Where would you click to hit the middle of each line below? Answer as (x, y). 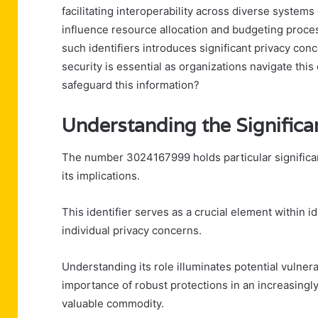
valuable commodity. (113, 303)
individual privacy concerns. (132, 230)
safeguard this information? (131, 85)
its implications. (101, 175)
